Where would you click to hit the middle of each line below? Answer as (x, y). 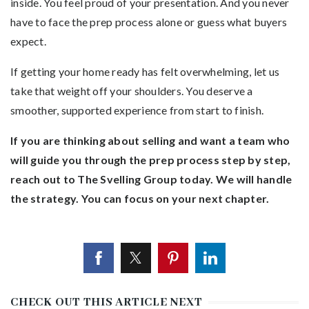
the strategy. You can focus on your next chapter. (140, 198)
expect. (28, 41)
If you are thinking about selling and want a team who (150, 140)
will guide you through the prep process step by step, (151, 159)
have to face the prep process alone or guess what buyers (149, 21)
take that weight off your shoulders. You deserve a (132, 90)
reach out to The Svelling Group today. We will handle (151, 179)
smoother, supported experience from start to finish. (137, 110)
